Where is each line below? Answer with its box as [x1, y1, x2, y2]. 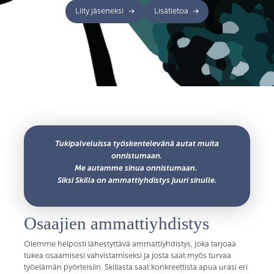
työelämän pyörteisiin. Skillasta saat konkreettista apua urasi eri [24, 263, 248, 272]
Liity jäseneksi [75, 6, 124, 15]
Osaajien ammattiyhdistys [24, 213, 210, 234]
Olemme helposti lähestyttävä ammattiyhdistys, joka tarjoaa [24, 240, 237, 249]
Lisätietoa [154, 6, 188, 15]
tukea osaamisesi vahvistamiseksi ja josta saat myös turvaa [24, 251, 232, 261]
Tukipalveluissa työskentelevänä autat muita [54, 138, 219, 148]
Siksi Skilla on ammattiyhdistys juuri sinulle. [57, 175, 217, 185]
